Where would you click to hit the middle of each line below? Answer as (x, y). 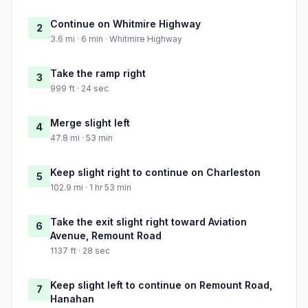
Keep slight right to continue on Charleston (155, 173)
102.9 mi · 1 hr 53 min (91, 188)
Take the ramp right (98, 74)
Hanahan (72, 299)
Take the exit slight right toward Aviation (148, 222)
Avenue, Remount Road (106, 236)
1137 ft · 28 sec (80, 251)
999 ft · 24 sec (79, 89)
